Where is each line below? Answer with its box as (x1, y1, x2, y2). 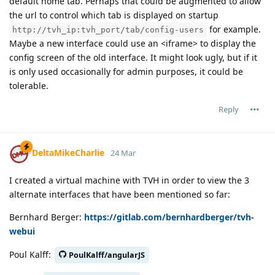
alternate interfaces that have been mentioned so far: (9, 188, 230, 200)
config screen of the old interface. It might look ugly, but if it (9, 51, 257, 63)
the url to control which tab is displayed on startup (9, 9, 219, 21)
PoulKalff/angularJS (69, 249, 145, 260)
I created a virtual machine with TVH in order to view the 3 (9, 174, 249, 186)
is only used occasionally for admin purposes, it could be (9, 65, 243, 77)
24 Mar (110, 147, 136, 159)
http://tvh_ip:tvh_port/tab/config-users (12, 25, 204, 34)
